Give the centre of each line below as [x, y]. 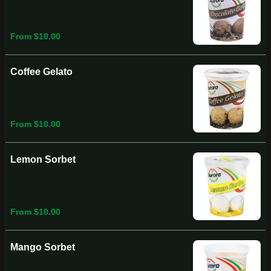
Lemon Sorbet [43, 159]
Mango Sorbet [43, 247]
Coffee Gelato [41, 72]
